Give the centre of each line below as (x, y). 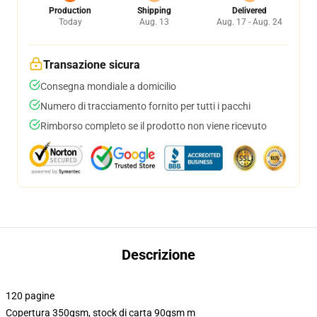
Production (70, 11)
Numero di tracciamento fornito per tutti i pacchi (145, 106)
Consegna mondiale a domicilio (108, 86)
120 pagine (30, 296)
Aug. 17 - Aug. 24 (249, 22)
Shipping (154, 11)
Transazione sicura (92, 65)
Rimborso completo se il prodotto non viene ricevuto (154, 126)
